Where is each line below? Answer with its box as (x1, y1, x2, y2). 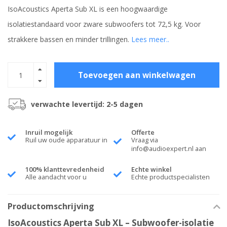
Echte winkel (131, 165, 172, 174)
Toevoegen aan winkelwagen (78, 69, 196, 81)
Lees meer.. (131, 34, 169, 45)
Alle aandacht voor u (25, 173, 87, 182)
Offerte (131, 128, 155, 137)
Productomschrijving (8, 201, 94, 212)
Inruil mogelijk (25, 128, 72, 137)
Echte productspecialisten (131, 173, 210, 182)
